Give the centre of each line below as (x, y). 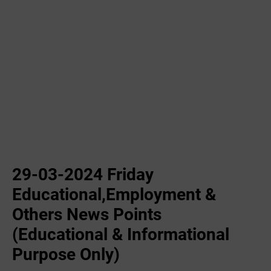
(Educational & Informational (121, 234)
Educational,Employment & (114, 194)
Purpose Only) (66, 254)
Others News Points (87, 214)
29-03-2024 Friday (83, 175)
